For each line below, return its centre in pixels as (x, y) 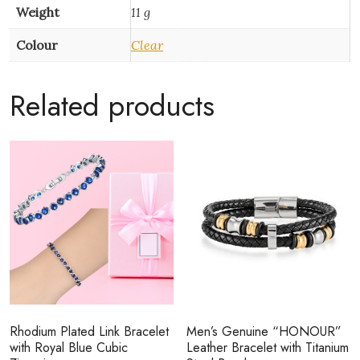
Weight (38, 12)
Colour (37, 45)
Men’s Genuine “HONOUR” (264, 331)
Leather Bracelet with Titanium (268, 347)
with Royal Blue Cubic (69, 347)
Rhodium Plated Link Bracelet (89, 331)
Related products (112, 106)
